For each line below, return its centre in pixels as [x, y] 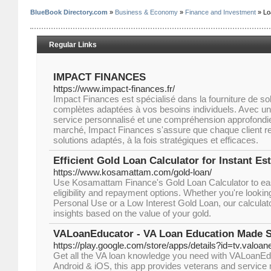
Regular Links [73, 45]
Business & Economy [146, 12]
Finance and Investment [220, 12]
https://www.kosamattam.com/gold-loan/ [132, 172]
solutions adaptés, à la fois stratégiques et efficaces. [156, 140]
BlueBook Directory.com [69, 12]
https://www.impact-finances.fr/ [114, 89]
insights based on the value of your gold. [132, 213]
